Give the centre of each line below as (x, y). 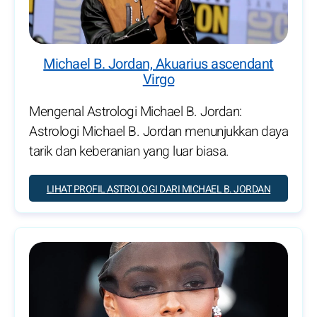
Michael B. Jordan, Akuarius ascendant (158, 64)
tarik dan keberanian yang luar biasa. (129, 151)
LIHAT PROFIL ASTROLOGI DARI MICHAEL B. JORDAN (158, 189)
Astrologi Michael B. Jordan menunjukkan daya (158, 131)
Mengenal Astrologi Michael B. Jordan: (136, 111)
